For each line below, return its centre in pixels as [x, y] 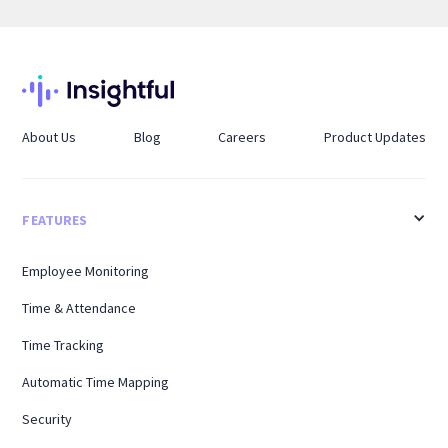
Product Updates [374, 137]
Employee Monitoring [86, 271]
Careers [242, 137]
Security [47, 419]
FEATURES [55, 220]
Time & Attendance [79, 308]
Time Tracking [63, 345]
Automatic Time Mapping [96, 382]
